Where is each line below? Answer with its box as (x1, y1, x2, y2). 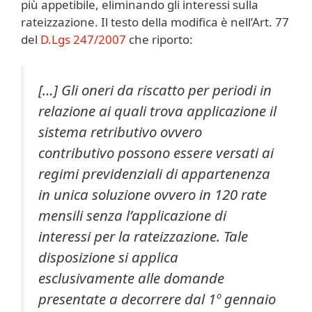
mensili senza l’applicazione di (38, 205, 226, 226)
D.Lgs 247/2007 (40, 31, 126, 47)
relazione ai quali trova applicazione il (38, 101, 276, 121)
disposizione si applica (38, 247, 178, 267)
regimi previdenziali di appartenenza (38, 164, 270, 184)
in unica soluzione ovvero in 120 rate (38, 185, 267, 205)
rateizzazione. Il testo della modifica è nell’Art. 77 (21, 13, 289, 30)
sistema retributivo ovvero (38, 122, 202, 142)
